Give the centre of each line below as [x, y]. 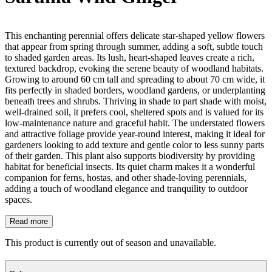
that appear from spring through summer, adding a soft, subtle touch [134, 46]
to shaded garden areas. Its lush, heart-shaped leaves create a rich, [130, 57]
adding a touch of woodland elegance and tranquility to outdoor [126, 188]
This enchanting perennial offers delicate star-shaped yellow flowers [135, 35]
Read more [29, 221]
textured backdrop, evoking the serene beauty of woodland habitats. [134, 68]
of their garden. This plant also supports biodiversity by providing [130, 155]
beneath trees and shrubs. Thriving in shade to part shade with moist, [136, 101]
